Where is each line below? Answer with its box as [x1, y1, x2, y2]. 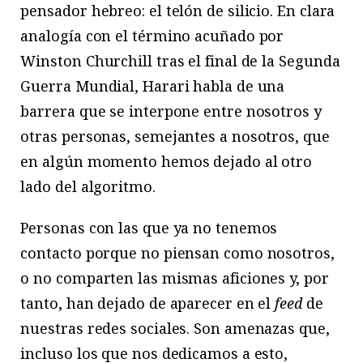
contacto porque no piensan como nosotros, [20, 243, 335, 263]
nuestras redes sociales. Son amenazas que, [20, 318, 330, 339]
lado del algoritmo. [20, 177, 156, 197]
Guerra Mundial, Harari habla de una [20, 76, 285, 96]
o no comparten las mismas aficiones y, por [20, 268, 329, 288]
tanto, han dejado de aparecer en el [20, 293, 275, 314]
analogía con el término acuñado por [20, 26, 284, 46]
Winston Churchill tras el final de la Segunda [20, 51, 340, 71]
